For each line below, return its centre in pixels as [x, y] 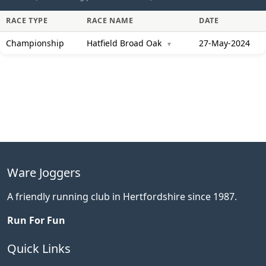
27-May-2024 [224, 43]
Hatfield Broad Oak [125, 43]
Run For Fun [36, 220]
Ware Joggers [44, 172]
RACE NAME [110, 20]
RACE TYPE [27, 20]
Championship [35, 43]
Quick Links [39, 248]
